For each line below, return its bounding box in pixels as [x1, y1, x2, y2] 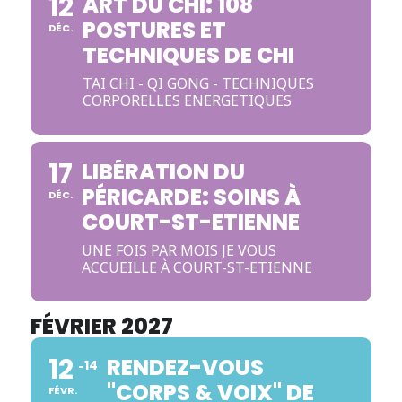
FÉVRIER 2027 [30, 311, 173, 341]
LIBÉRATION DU [81, 157, 245, 187]
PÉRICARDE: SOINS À [81, 182, 301, 212]
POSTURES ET [82, 15, 226, 45]
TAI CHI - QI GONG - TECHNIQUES [82, 74, 314, 93]
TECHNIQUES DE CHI [82, 40, 294, 70]
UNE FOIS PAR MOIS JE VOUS [81, 240, 276, 260]
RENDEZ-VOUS [106, 353, 264, 382]
